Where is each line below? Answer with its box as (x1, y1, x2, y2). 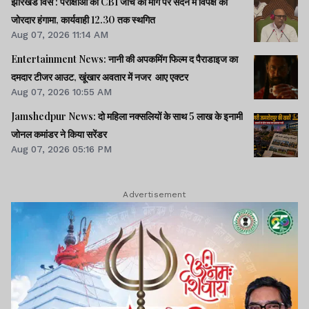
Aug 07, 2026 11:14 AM (11, 28, 108, 40)
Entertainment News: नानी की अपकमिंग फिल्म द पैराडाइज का (11, 52, 238, 66)
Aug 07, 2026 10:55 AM (11, 86, 112, 97)
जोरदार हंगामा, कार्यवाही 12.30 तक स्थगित (11, 12, 155, 26)
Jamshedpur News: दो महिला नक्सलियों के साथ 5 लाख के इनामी (11, 109, 243, 123)
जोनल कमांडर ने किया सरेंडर (11, 127, 107, 141)
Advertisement (123, 190, 186, 200)
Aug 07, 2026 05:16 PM (11, 143, 112, 154)
